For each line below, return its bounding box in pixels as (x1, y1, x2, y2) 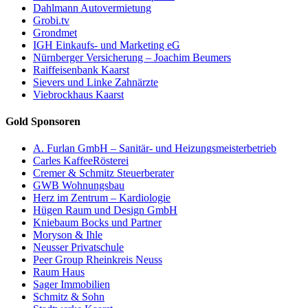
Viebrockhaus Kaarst (33, 88, 124, 100)
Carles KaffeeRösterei (33, 155, 129, 167)
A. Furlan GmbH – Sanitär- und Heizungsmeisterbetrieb (33, 142, 276, 155)
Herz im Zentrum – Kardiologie (33, 192, 170, 204)
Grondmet (33, 26, 77, 38)
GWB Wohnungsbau (33, 179, 124, 192)
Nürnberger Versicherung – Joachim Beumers (33, 51, 231, 63)
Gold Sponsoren (5, 115, 80, 127)
